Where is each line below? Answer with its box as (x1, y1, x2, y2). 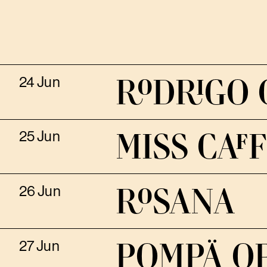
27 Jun (18, 237, 60, 254)
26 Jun (18, 183, 61, 200)
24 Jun (18, 73, 60, 91)
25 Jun (18, 128, 60, 145)
